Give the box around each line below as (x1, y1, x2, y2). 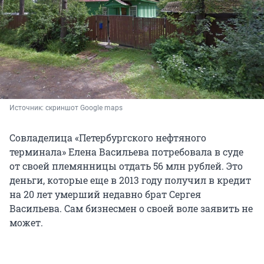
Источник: (9, 103, 45, 112)
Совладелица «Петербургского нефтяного (9, 131, 206, 144)
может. (9, 216, 43, 229)
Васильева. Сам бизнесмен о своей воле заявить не (9, 202, 253, 214)
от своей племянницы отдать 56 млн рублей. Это (9, 159, 243, 172)
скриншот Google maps (45, 103, 123, 112)
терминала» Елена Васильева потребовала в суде (9, 145, 243, 158)
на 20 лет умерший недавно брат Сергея (9, 187, 201, 200)
